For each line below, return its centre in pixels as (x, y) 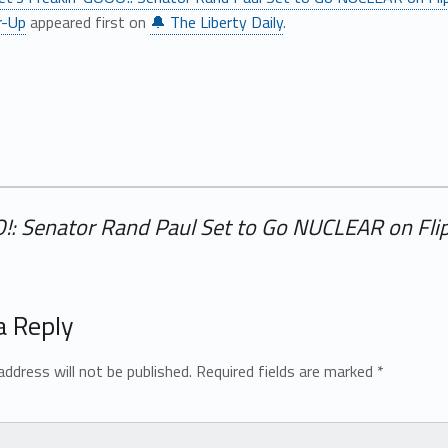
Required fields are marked (286, 370)
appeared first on (87, 21)
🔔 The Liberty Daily (216, 21)
